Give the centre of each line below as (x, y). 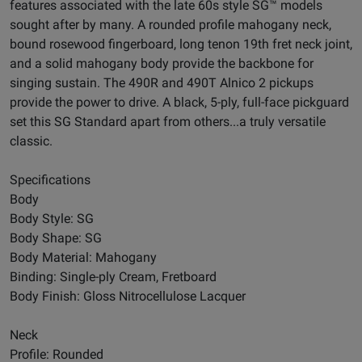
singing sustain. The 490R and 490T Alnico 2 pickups (162, 83)
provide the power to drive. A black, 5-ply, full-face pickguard (179, 103)
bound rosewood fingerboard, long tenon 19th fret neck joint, (181, 44)
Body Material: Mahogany (83, 258)
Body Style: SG (52, 219)
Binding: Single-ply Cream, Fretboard (113, 277)
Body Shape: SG (56, 238)
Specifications (50, 180)
